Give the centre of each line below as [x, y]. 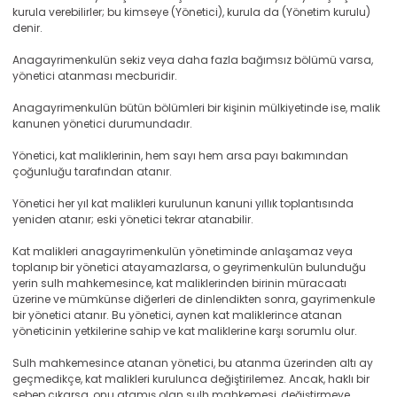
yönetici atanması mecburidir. [95, 76]
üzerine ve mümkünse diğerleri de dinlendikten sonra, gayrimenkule [194, 299]
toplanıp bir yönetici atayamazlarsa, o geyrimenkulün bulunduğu [189, 267]
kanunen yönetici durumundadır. [102, 124]
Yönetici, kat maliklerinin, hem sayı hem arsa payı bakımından [180, 156]
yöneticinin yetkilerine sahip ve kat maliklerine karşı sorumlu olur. [185, 331]
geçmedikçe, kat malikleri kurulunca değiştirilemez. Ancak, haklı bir [191, 379]
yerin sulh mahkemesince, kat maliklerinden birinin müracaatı [179, 283]
